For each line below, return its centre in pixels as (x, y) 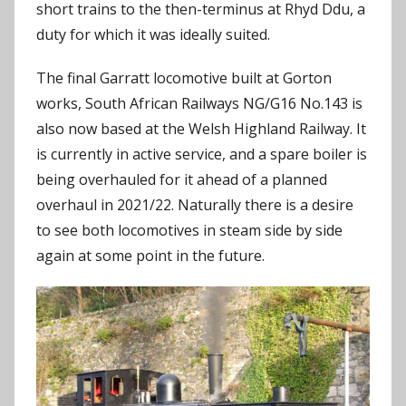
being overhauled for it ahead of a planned (182, 179)
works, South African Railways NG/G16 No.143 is (199, 103)
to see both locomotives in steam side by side (189, 230)
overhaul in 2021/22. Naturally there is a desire (195, 204)
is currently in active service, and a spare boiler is (202, 154)
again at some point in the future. (150, 255)
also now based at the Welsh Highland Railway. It (201, 128)
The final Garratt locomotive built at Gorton (184, 77)
